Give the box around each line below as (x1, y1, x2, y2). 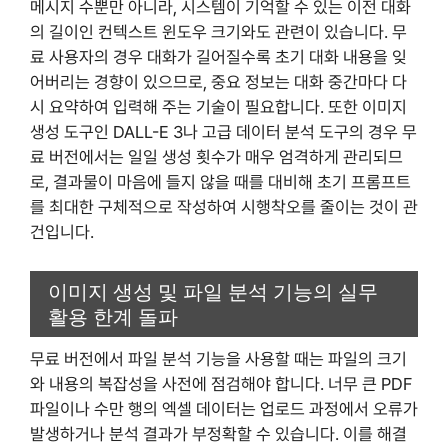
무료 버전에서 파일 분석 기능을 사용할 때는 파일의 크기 (30, 348, 407, 369)
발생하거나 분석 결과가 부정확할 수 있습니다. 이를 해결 (30, 423, 407, 444)
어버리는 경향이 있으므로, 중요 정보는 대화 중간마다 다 (30, 72, 407, 93)
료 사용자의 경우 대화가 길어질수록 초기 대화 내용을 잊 (30, 47, 407, 68)
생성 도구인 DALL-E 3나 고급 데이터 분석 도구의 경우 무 (30, 122, 417, 143)
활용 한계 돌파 (48, 301, 178, 330)
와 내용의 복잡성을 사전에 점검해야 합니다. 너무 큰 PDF (30, 373, 412, 394)
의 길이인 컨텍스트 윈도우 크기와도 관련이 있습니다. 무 (30, 22, 407, 43)
